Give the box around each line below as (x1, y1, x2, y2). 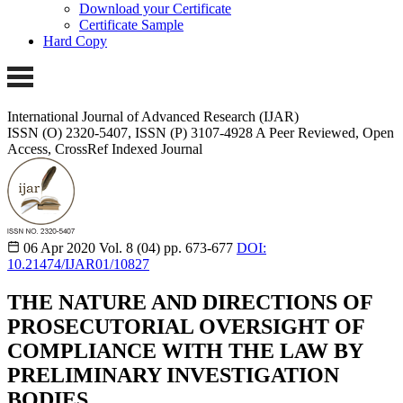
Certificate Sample (79, 17, 184, 33)
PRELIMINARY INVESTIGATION (7, 363, 339, 387)
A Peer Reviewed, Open (255, 124, 394, 140)
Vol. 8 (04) (99, 239, 160, 255)
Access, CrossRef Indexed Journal (7, 140, 202, 157)
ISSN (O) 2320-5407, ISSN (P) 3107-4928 (7, 124, 253, 140)
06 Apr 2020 (23, 239, 95, 255)
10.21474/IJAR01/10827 (7, 255, 149, 272)
